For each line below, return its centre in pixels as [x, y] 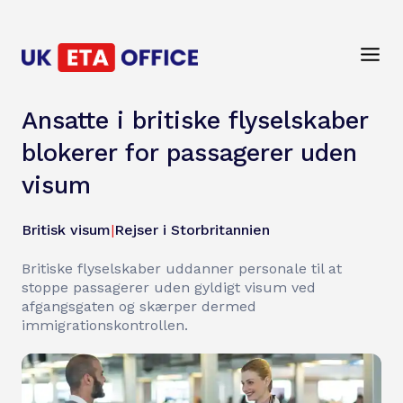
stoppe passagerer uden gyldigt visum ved [169, 287]
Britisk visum [66, 230]
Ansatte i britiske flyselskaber [195, 121]
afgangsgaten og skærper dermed [139, 306]
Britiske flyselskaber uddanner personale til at [182, 269]
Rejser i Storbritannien [192, 230]
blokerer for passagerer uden [189, 153]
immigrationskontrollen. [105, 325]
